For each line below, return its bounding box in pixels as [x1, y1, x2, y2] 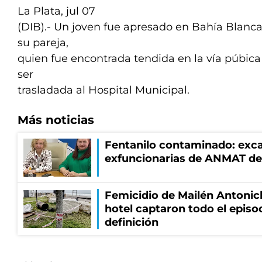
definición [105, 216, 158, 229]
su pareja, [18, 36, 68, 49]
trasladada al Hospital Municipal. [18, 84, 189, 96]
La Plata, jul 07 [18, 5, 95, 18]
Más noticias [18, 113, 94, 127]
